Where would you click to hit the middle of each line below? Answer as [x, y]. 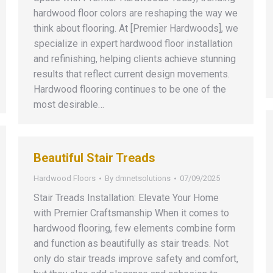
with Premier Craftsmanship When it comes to [131, 213]
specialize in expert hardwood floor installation [133, 44]
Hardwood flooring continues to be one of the [130, 89]
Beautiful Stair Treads [94, 158]
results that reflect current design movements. [132, 74]
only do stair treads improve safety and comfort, [136, 259]
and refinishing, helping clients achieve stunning [135, 59]
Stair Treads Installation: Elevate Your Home [126, 198]
